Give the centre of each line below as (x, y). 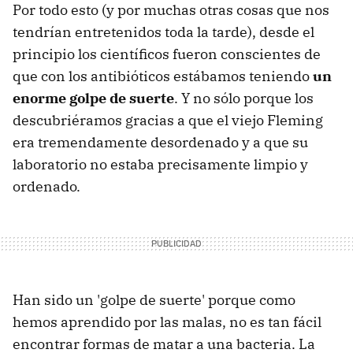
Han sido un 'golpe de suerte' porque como (154, 299)
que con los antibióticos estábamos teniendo (163, 76)
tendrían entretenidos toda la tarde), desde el (163, 32)
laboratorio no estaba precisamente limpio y (160, 164)
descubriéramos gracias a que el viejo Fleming (168, 120)
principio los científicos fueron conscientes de (167, 54)
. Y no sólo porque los (244, 98)
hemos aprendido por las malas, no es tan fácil (167, 321)
